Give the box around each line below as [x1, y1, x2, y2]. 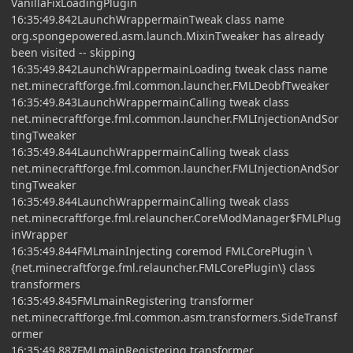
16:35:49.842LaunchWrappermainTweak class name [11, 11, 284, 27]
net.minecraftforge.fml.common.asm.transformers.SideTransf [11, 309, 337, 325]
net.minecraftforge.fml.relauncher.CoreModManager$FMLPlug [11, 210, 341, 225]
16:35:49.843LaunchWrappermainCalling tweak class [11, 94, 289, 110]
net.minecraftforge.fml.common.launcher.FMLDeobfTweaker [11, 77, 329, 93]
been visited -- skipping [11, 44, 136, 60]
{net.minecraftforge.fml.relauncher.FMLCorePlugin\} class [11, 259, 315, 275]
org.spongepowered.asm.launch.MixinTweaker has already [11, 28, 324, 43]
